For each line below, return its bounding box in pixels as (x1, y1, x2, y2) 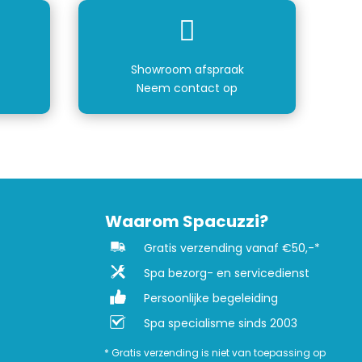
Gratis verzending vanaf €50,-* (143, 240, 320, 257)
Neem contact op (137, 79, 238, 96)
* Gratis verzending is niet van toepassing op (103, 346, 326, 360)
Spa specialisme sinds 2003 (143, 315, 297, 332)
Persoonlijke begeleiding (143, 290, 278, 307)
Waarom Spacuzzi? (105, 210, 269, 234)
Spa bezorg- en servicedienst (143, 265, 309, 282)
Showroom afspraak (130, 61, 244, 78)
